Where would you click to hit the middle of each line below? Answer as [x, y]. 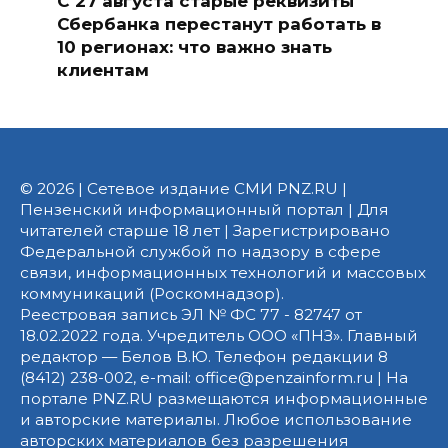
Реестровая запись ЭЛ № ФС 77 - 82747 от [191, 315]
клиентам [102, 69]
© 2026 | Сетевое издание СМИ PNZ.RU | [183, 189]
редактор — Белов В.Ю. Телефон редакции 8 [204, 357]
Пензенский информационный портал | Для [204, 210]
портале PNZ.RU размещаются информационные [224, 399]
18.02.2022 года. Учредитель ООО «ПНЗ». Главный [219, 336]
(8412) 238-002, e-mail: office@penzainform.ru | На [214, 378]
